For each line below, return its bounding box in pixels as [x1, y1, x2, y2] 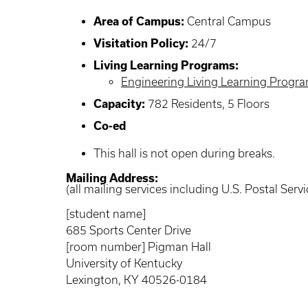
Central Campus [184, 15, 271, 27]
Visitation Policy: [93, 37, 188, 49]
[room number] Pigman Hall [66, 241, 211, 253]
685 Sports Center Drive [66, 224, 191, 236]
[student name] [66, 208, 146, 220]
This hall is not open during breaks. [93, 147, 278, 159]
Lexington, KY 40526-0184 [66, 274, 207, 286]
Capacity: [93, 98, 145, 110]
